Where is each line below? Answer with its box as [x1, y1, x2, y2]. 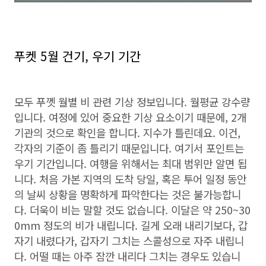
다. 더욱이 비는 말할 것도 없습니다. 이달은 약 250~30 [14, 202, 251, 217]
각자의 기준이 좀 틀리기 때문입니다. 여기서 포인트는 [14, 140, 244, 156]
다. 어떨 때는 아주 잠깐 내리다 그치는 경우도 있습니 [14, 248, 240, 264]
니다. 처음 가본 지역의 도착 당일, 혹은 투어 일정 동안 [14, 171, 246, 186]
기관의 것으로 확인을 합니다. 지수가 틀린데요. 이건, [14, 125, 240, 140]
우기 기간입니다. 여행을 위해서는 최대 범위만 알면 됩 [14, 156, 247, 171]
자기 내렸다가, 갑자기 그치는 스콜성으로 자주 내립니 [14, 233, 244, 248]
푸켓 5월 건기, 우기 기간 [14, 47, 144, 65]
